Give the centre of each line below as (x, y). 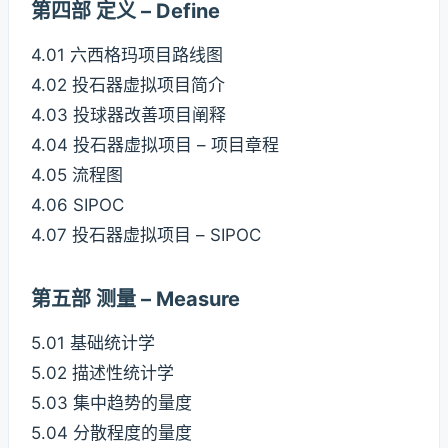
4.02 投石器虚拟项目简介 (128, 85)
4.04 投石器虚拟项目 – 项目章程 (155, 145)
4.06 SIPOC (77, 205)
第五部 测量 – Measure (135, 299)
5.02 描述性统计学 (102, 373)
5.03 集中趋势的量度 (111, 403)
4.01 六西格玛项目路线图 (127, 55)
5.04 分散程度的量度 (111, 433)
